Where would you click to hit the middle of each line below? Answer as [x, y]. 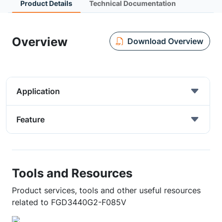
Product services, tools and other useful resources [106, 190]
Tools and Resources [72, 173]
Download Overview [165, 41]
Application [38, 91]
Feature [30, 119]
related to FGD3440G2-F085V [69, 202]
